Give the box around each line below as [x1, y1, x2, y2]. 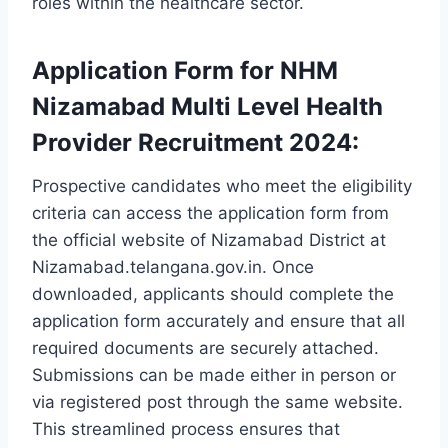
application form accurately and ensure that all [32, 311, 405, 332]
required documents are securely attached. [32, 338, 379, 359]
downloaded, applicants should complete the [32, 284, 394, 305]
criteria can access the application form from [32, 203, 389, 224]
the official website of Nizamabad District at [32, 230, 386, 251]
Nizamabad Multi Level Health [32, 92, 383, 122]
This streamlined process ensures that [32, 419, 340, 440]
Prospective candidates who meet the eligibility [32, 176, 412, 197]
